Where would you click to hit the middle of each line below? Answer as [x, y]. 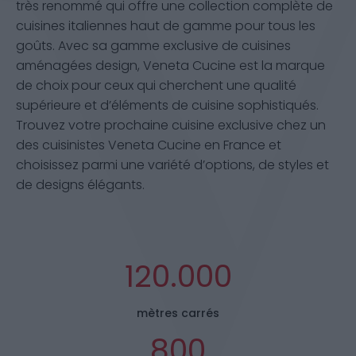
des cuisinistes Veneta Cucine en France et [149, 145]
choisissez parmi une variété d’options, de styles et [172, 164]
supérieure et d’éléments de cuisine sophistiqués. [167, 105]
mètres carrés [178, 313]
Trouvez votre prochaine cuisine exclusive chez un [171, 125]
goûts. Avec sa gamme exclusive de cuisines [153, 45]
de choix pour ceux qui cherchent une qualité [156, 85]
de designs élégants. [80, 184]
